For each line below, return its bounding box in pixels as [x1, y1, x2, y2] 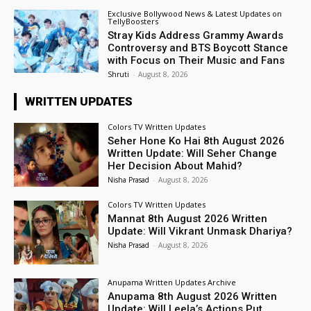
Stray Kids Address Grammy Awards [108, 28, 284, 42]
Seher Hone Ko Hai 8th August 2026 [108, 135, 285, 148]
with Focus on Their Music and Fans [108, 53, 285, 67]
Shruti [108, 69, 130, 79]
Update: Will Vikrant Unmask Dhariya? [108, 225, 293, 238]
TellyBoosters [108, 15, 159, 26]
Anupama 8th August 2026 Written [108, 289, 278, 303]
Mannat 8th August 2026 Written [108, 212, 268, 226]
